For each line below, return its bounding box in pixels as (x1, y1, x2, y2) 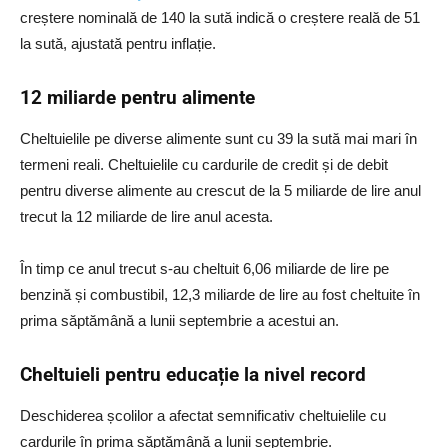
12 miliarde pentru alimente (20, 86, 255, 110)
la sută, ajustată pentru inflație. (20, 35, 216, 53)
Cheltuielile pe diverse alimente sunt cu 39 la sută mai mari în (20, 130, 417, 148)
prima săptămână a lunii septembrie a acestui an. (20, 312, 339, 330)
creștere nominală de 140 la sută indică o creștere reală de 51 (20, 9, 420, 27)
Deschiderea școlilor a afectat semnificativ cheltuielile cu (20, 407, 386, 425)
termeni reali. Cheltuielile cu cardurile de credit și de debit (20, 156, 388, 174)
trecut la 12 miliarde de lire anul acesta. (20, 208, 273, 226)
